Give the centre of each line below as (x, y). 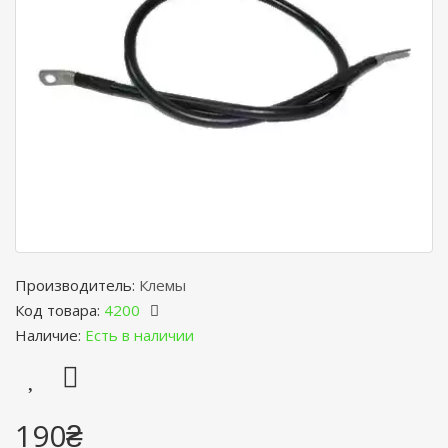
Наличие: (50, 335)
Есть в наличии (139, 335)
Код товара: (59, 310)
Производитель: (77, 285)
